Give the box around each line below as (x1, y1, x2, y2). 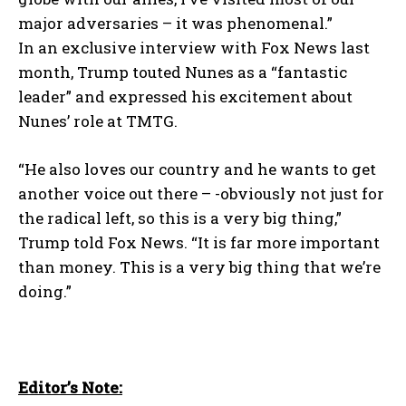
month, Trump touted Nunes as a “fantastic (18, 61, 347, 82)
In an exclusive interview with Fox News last (18, 36, 370, 58)
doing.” (18, 280, 72, 302)
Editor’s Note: (18, 376, 122, 398)
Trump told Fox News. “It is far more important (18, 231, 380, 253)
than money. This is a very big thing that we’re (18, 256, 381, 277)
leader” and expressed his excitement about (18, 85, 353, 107)
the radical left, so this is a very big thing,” (18, 207, 342, 228)
